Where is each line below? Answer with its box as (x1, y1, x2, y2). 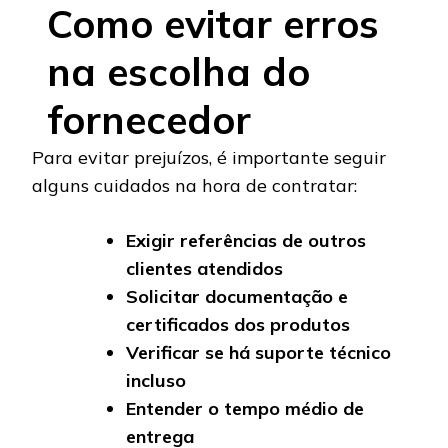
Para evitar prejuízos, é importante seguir (32, 146, 386, 170)
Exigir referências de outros (126, 229, 366, 253)
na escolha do (47, 47, 310, 97)
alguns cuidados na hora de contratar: (32, 174, 357, 198)
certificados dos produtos (126, 313, 350, 337)
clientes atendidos (126, 257, 283, 281)
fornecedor (47, 95, 251, 145)
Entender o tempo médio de (126, 397, 364, 421)
